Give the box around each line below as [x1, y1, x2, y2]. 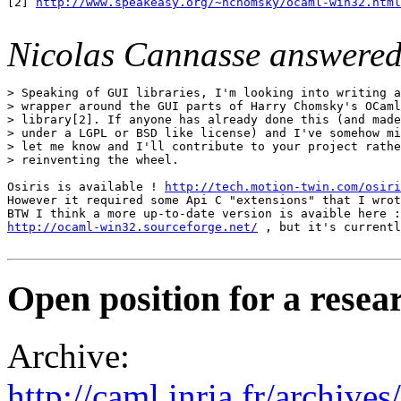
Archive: [7, 337, 130, 376]
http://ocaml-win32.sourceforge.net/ [7, 219, 258, 234]
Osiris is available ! [7, 179, 165, 193]
